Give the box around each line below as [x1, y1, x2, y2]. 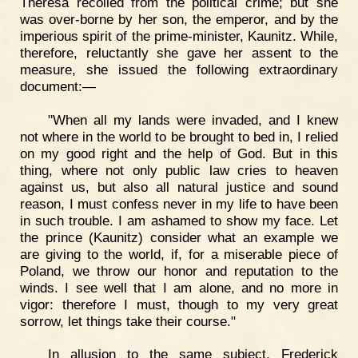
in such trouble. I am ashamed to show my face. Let [20, 212, 338, 229]
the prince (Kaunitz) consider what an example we [20, 229, 338, 245]
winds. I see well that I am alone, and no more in [20, 279, 338, 296]
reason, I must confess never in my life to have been [20, 195, 338, 212]
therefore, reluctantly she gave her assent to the [20, 44, 338, 61]
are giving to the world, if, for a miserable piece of [20, 245, 338, 262]
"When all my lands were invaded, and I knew [47, 111, 338, 128]
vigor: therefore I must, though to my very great [20, 296, 338, 312]
